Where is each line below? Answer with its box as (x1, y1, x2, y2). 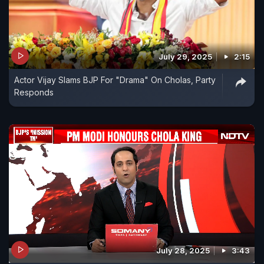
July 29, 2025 (159, 51, 212, 61)
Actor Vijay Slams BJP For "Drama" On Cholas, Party (14, 74, 216, 85)
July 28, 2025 (156, 245, 210, 255)
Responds (14, 87, 54, 97)
